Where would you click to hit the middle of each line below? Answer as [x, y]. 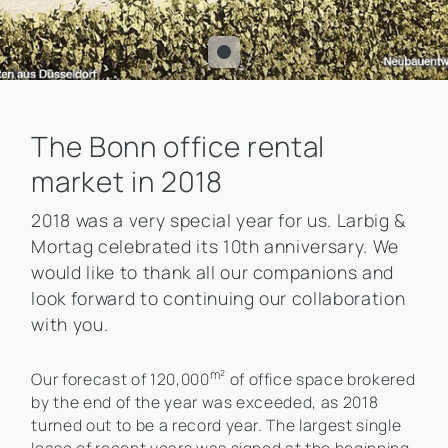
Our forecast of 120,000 [120, 379]
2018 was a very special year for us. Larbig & [219, 220]
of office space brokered [320, 379]
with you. [70, 324]
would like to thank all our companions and [213, 272]
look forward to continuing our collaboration [218, 298]
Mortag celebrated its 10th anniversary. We [215, 246]
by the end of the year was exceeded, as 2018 [205, 402]
